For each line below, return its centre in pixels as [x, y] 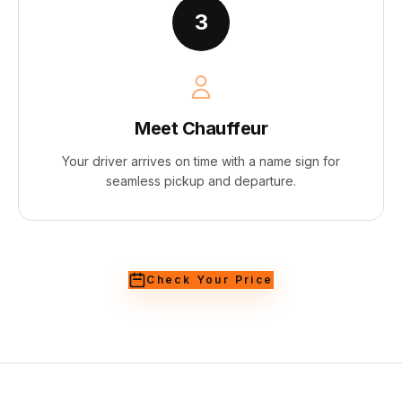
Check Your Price [210, 280]
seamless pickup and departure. [201, 181]
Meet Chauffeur [201, 128]
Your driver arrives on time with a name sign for [201, 161]
